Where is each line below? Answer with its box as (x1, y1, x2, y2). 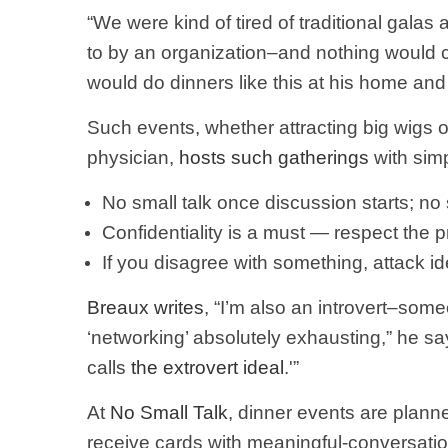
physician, (87, 147, 179, 168)
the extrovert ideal (131, 357, 284, 378)
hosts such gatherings (179, 147, 374, 168)
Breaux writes (87, 297, 204, 318)
